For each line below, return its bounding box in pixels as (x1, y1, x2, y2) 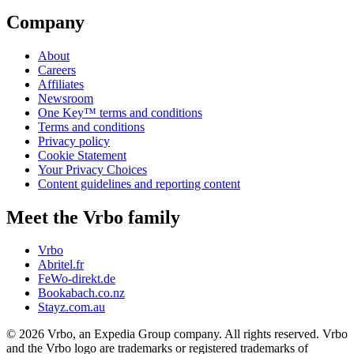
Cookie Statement (38, 148, 126, 162)
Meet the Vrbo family (6, 206, 180, 228)
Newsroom (38, 91, 93, 105)
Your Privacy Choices (38, 162, 147, 176)
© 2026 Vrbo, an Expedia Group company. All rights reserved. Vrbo (6, 327, 348, 341)
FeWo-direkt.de (38, 272, 115, 286)
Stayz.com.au (38, 300, 105, 314)
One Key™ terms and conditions (38, 105, 202, 119)
